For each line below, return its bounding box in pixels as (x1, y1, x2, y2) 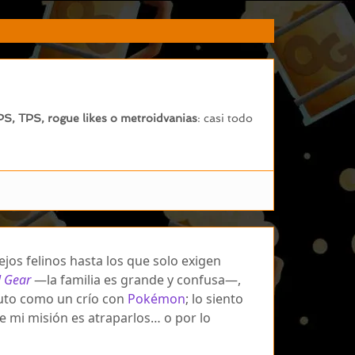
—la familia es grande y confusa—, (31, 270, 241, 288)
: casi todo (197, 111, 253, 124)
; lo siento (185, 289, 243, 307)
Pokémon (128, 289, 185, 307)
